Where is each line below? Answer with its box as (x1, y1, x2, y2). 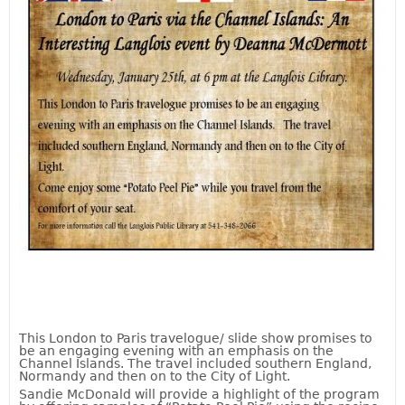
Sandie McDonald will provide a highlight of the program (19, 386, 380, 401)
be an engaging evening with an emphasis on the (19, 344, 334, 359)
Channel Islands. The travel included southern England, (19, 356, 372, 372)
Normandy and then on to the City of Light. (19, 369, 290, 384)
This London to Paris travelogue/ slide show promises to (19, 331, 372, 346)
